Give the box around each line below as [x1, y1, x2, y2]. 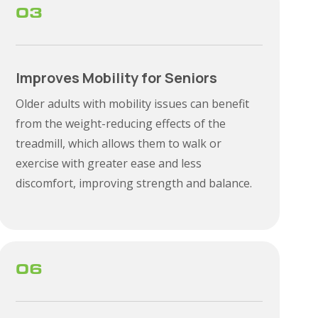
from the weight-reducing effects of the [16, 116, 226, 131]
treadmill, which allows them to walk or [16, 136, 222, 151]
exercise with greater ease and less [16, 155, 202, 171]
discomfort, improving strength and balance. [16, 175, 253, 191]
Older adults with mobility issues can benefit [16, 96, 250, 111]
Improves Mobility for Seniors [16, 68, 218, 87]
